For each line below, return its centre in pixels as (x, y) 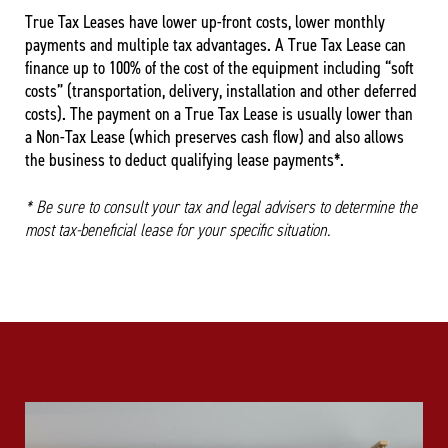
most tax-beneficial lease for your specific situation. (177, 230)
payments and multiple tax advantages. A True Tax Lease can (215, 45)
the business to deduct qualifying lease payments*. (184, 160)
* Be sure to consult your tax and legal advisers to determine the (221, 207)
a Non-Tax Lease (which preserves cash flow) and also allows (214, 137)
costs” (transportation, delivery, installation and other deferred (221, 91)
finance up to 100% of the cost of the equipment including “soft (219, 68)
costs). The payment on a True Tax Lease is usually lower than (219, 114)
